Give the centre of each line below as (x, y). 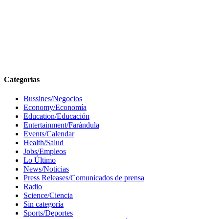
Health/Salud (44, 142)
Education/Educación (56, 116)
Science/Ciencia (48, 195)
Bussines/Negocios (53, 98)
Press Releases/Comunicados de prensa (84, 177)
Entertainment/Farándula (61, 125)
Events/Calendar (49, 133)
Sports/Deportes (48, 213)
